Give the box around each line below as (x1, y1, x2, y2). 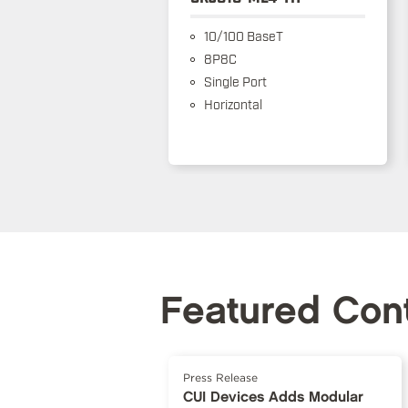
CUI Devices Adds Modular (182, 391, 363, 405)
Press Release (182, 371, 258, 385)
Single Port (200, 73, 267, 89)
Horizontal (200, 96, 262, 112)
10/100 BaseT (200, 27, 283, 44)
